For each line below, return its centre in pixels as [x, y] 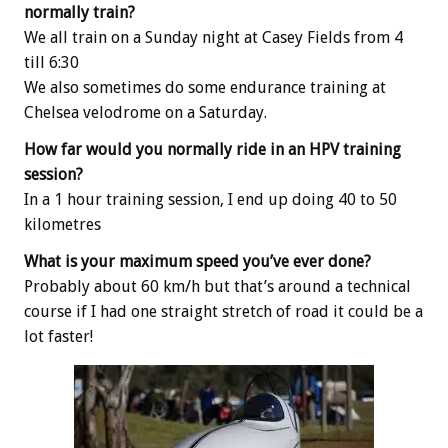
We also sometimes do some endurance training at [205, 88]
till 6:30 [51, 63]
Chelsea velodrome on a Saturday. [145, 113]
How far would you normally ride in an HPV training [212, 150]
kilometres [62, 225]
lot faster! [58, 337]
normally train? [79, 13]
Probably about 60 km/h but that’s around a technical [217, 287]
